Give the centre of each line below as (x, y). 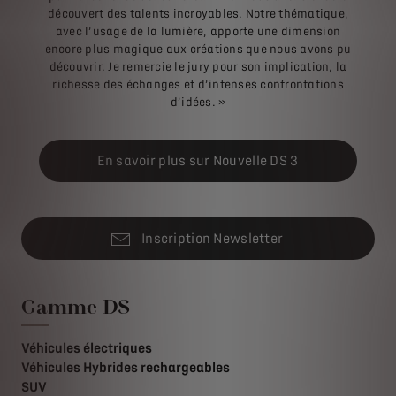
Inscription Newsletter (212, 238)
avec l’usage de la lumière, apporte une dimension (198, 31)
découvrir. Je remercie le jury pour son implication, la (198, 66)
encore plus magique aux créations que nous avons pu (198, 49)
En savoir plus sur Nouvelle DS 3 (198, 160)
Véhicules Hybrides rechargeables (126, 367)
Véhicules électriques (87, 348)
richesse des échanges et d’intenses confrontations (198, 84)
